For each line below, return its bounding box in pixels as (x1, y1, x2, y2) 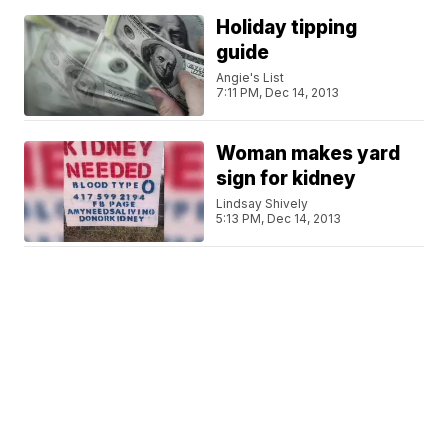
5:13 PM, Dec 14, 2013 (216, 211, 342, 226)
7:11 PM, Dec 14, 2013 (216, 85, 340, 100)
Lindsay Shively (216, 196, 309, 211)
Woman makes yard (216, 142, 401, 165)
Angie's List (216, 70, 285, 85)
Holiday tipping (216, 16, 358, 39)
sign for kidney (216, 167, 357, 190)
